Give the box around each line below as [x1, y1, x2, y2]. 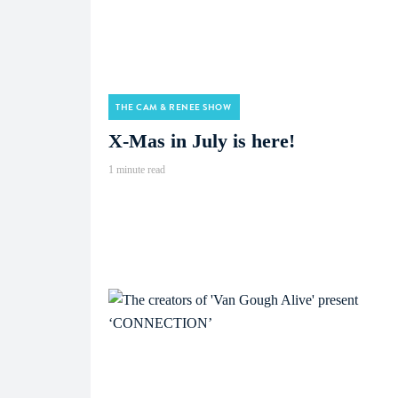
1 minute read [108, 163, 165, 176]
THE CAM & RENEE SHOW [115, 100, 231, 114]
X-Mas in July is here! [108, 130, 295, 152]
